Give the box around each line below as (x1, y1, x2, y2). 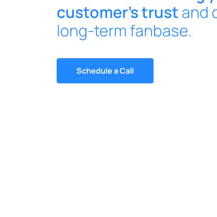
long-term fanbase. (57, 20, 192, 41)
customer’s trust (57, 1, 179, 23)
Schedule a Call (77, 65, 134, 76)
